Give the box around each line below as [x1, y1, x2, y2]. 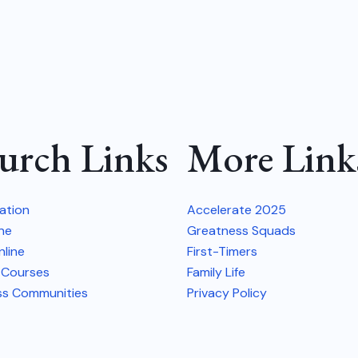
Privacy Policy [187, 284, 267, 301]
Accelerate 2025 [187, 201, 286, 218]
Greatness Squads [187, 221, 296, 239]
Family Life [187, 263, 245, 280]
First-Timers [187, 242, 257, 260]
